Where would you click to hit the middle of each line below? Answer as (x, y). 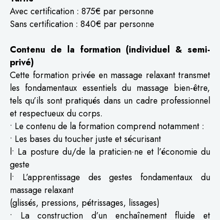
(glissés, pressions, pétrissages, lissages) (85, 203)
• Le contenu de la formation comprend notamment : (107, 126)
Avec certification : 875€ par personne (82, 11)
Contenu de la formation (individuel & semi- (110, 49)
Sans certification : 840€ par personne (82, 24)
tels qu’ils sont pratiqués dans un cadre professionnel (110, 100)
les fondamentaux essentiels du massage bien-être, (110, 88)
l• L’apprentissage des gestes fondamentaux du (110, 177)
